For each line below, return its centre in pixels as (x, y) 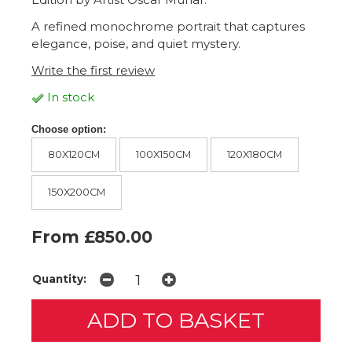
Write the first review (93, 71)
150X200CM (77, 192)
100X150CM (163, 154)
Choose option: (69, 130)
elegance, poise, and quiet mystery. (136, 44)
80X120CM (74, 154)
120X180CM (255, 154)
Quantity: (59, 279)
